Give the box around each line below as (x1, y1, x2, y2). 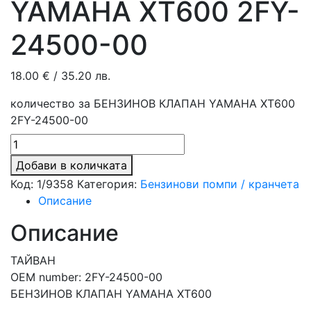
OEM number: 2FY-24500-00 (10, 270, 162, 284)
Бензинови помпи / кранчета (140, 177, 299, 191)
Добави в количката (16, 158, 127, 172)
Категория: (77, 177, 140, 191)
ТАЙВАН (10, 253, 56, 267)
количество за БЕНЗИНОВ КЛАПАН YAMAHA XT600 (10, 96, 295, 110)
